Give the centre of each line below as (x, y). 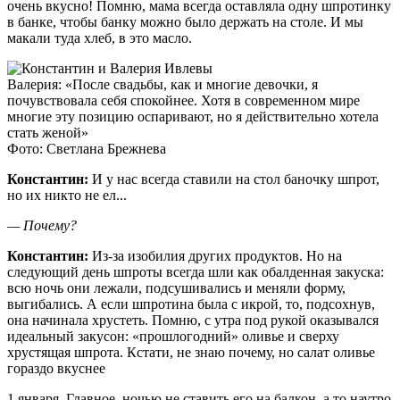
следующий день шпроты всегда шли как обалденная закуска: (196, 271)
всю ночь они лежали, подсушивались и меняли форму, (176, 287)
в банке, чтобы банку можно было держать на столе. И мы (185, 21)
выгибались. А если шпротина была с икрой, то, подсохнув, (191, 304)
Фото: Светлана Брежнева (87, 148)
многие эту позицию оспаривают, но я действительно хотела (193, 116)
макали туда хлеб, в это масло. (100, 37)
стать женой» (48, 132)
